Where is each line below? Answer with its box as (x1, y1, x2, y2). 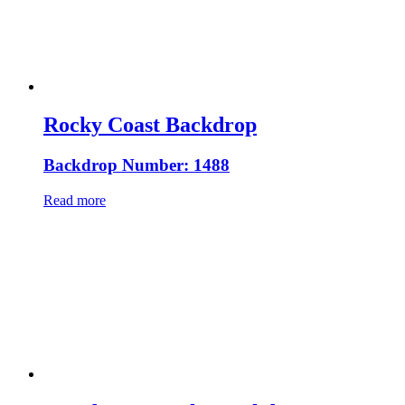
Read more (43, 192, 106, 208)
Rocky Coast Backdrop (43, 113, 257, 137)
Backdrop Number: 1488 (43, 155, 230, 175)
